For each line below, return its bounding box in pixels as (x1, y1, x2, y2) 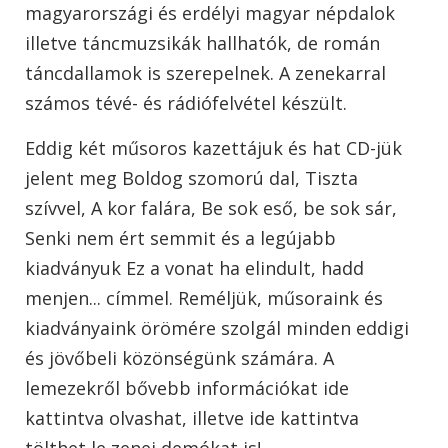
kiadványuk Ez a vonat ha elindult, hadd (25, 255, 364, 280)
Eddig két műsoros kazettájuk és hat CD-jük (25, 135, 402, 160)
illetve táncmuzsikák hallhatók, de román (25, 30, 380, 55)
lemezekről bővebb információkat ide (25, 375, 349, 400)
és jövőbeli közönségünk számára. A (25, 345, 334, 370)
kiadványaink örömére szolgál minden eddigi (25, 315, 409, 340)
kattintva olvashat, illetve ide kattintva (25, 405, 359, 430)
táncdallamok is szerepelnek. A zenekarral (25, 60, 386, 85)
